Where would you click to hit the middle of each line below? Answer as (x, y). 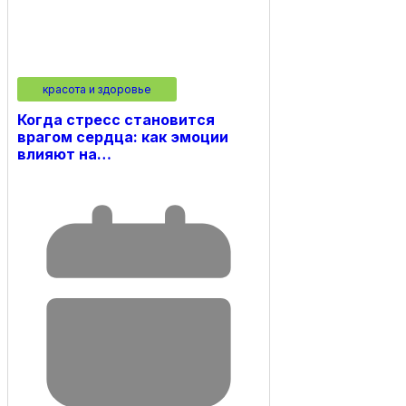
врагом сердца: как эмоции (123, 136)
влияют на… (64, 154)
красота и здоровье (97, 89)
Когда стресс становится (116, 119)
